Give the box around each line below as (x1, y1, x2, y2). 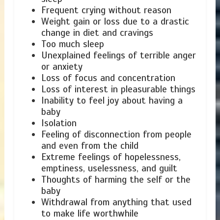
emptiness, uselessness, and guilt (41, 163, 177, 175)
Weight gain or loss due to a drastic (41, 16, 189, 28)
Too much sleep (41, 38, 104, 51)
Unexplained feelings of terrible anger (41, 50, 196, 62)
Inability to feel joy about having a (41, 95, 183, 107)
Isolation (41, 117, 77, 130)
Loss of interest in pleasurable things (41, 83, 195, 96)
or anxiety (41, 61, 82, 73)
